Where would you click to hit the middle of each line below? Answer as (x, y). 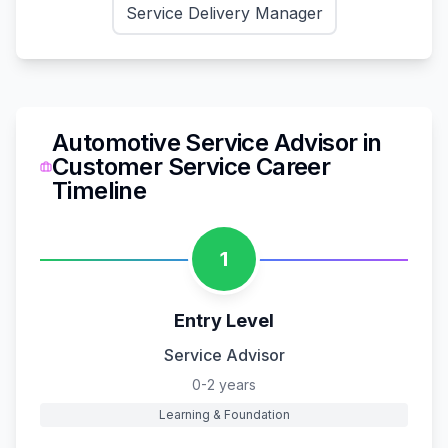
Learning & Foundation (224, 414)
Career (290, 166)
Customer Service (151, 166)
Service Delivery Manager (224, 12)
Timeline (99, 190)
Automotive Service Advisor (204, 142)
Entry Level (224, 320)
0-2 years (224, 384)
